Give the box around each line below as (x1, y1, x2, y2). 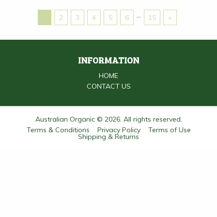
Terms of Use (148, 125, 191, 135)
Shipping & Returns (78, 132, 139, 141)
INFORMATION (78, 54, 139, 66)
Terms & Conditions (26, 125, 90, 135)
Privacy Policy (97, 125, 140, 135)
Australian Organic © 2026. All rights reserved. (35, 115, 182, 124)
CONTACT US (86, 82, 131, 91)
